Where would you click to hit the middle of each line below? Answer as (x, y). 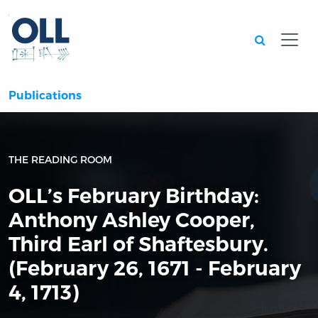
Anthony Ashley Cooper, (132, 220)
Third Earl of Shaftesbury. (138, 244)
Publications (45, 96)
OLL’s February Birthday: (134, 196)
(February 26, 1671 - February (155, 268)
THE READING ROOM (60, 160)
